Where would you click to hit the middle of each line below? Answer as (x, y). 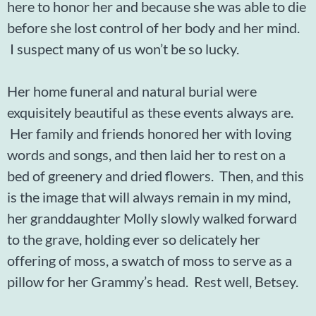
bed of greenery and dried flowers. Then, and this (156, 175)
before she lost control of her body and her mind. (153, 27)
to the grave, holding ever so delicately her (134, 239)
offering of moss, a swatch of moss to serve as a (150, 260)
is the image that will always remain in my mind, (149, 196)
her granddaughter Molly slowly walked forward (152, 218)
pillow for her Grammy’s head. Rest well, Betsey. (153, 281)
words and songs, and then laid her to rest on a (146, 154)
